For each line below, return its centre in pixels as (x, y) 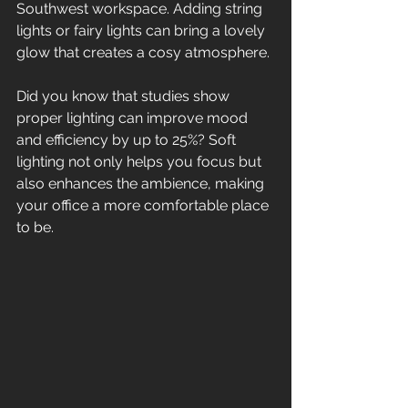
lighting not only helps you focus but (141, 162)
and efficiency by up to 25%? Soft (128, 140)
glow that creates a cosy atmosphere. (143, 52)
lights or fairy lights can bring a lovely (143, 31)
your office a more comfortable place (144, 205)
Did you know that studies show (125, 96)
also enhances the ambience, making (142, 184)
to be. (35, 227)
